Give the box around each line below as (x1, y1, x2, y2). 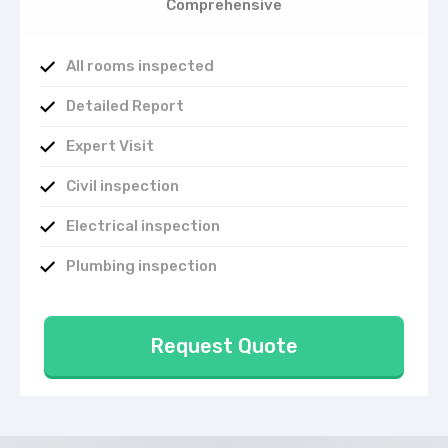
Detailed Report (66, 97, 184, 116)
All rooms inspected (66, 57, 214, 76)
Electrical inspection (66, 217, 220, 236)
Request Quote (150, 333, 298, 358)
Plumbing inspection (66, 257, 217, 276)
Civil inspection (66, 177, 179, 196)
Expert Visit (66, 137, 154, 156)
